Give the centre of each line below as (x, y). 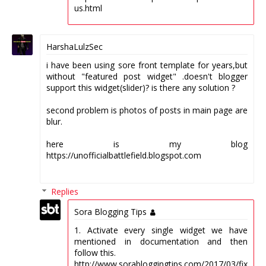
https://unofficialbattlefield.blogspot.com (124, 156)
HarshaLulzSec (75, 47)
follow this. (95, 253)
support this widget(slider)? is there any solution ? (141, 88)
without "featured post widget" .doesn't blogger (147, 77)
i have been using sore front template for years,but (147, 65)
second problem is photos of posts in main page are (147, 110)
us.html (88, 8)
